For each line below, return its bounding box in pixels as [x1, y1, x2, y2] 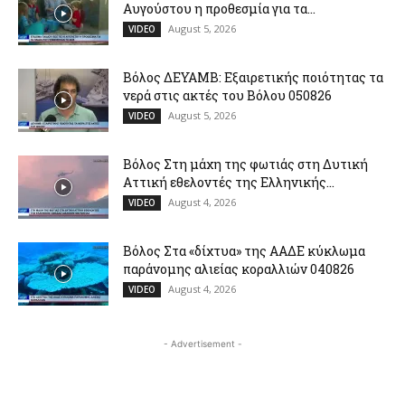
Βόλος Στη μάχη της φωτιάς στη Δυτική [123, 155, 368, 173]
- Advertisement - [163, 337, 242, 349]
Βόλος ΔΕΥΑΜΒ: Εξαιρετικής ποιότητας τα [123, 68, 383, 86]
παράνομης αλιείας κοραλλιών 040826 [123, 259, 354, 278]
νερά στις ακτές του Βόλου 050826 [123, 86, 332, 104]
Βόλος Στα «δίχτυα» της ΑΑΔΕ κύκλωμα [123, 241, 365, 259]
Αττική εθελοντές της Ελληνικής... [123, 173, 334, 191]
